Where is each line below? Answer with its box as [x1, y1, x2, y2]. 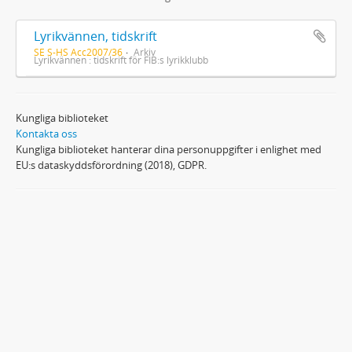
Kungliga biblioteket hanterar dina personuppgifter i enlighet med [16, 141, 321, 156]
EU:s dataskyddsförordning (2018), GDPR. [16, 157, 207, 172]
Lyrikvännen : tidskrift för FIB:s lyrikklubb [34, 53, 208, 66]
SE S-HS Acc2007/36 [34, 45, 123, 58]
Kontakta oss [16, 126, 77, 141]
